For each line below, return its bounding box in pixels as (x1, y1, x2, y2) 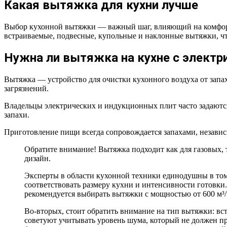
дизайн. (24, 154, 51, 163)
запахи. (4, 110, 29, 119)
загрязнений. (4, 84, 49, 93)
